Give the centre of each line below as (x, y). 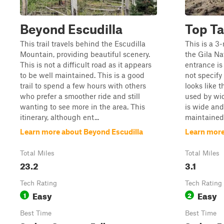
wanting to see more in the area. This (82, 106)
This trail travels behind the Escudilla (83, 43)
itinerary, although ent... (59, 117)
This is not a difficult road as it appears (86, 64)
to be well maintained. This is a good (82, 75)
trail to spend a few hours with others (83, 85)
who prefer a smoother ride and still (80, 96)
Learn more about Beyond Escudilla (81, 131)
